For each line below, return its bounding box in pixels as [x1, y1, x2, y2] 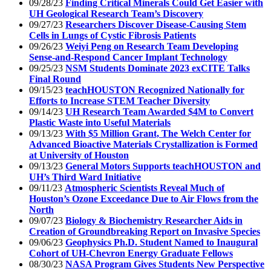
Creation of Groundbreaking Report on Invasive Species [29, 226, 260, 237]
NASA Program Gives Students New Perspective [65, 258, 264, 269]
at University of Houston [29, 149, 129, 160]
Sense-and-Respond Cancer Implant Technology [29, 51, 227, 62]
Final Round [29, 73, 81, 84]
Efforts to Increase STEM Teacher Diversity [29, 95, 210, 106]
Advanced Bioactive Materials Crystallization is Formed [29, 139, 258, 149]
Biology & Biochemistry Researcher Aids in [65, 215, 243, 226]
